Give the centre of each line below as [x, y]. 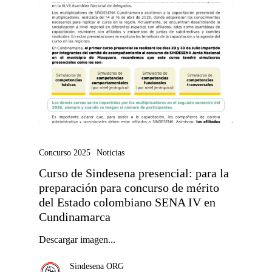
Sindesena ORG [97, 266]
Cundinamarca [75, 217]
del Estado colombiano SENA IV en [127, 202]
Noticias [110, 152]
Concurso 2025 [65, 152]
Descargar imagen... [77, 239]
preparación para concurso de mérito [129, 188]
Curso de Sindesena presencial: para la [134, 173]
